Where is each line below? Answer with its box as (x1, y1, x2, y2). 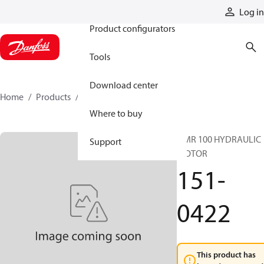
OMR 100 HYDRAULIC (177, 133, 261, 145)
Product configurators (90, 22, 175, 34)
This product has (197, 249, 256, 260)
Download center (90, 79, 158, 91)
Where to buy (90, 107, 143, 119)
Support (90, 136, 121, 147)
